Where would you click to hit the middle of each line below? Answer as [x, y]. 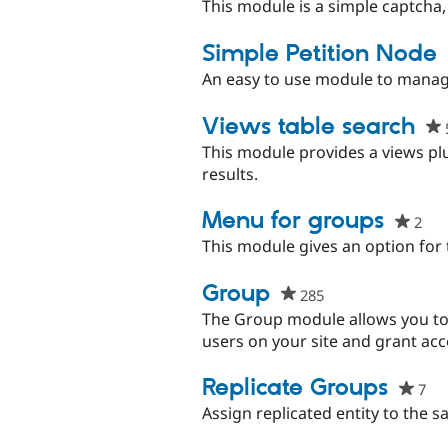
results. [230, 173]
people [347, 294]
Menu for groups [293, 221]
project [347, 360]
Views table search [308, 126]
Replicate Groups [295, 388]
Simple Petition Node [319, 53]
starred [348, 316]
